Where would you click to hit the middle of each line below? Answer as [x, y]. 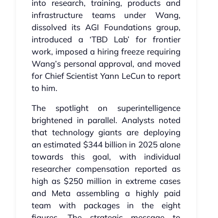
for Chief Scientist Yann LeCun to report [106, 76]
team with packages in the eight [106, 205]
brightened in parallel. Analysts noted [106, 120]
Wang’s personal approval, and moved [106, 64]
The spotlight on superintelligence [106, 108]
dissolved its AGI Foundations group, [106, 27]
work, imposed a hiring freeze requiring [106, 52]
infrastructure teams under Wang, [106, 15]
